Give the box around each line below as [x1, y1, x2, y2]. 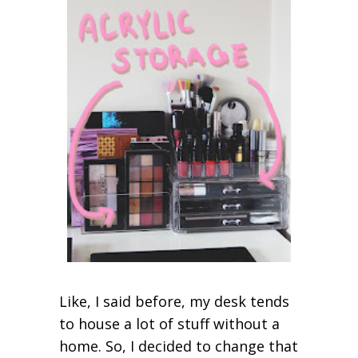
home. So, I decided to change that [59, 336, 298, 356]
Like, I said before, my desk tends [59, 292, 289, 312]
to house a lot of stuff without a [59, 314, 280, 334]
